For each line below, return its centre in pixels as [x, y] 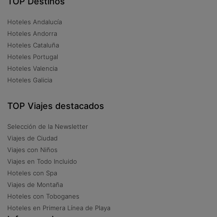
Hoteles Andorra [32, 33]
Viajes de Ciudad [32, 138]
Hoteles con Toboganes [43, 196]
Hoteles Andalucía [35, 22]
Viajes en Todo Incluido [42, 161]
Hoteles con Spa [32, 173]
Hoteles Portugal [33, 56]
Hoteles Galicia [30, 80]
